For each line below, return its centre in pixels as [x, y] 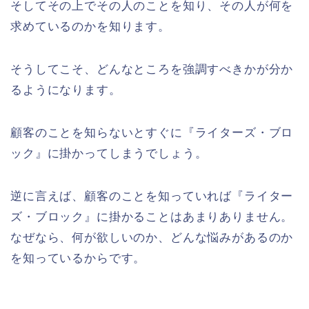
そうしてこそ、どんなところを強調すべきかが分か [152, 70]
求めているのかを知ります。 [90, 27]
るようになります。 [66, 90]
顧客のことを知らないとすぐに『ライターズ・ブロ [152, 133]
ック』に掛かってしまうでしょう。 [109, 154]
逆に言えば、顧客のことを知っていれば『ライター [152, 197]
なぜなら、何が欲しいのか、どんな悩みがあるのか [152, 238]
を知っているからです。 [78, 259]
